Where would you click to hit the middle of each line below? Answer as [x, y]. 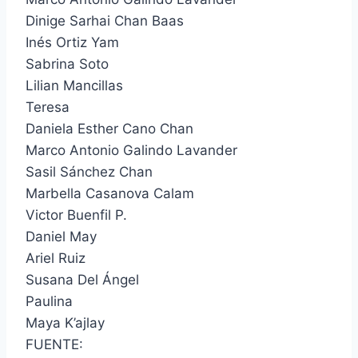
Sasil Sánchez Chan [89, 171]
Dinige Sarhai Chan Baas [105, 20]
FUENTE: [54, 344]
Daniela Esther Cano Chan [109, 128]
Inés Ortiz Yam [72, 42]
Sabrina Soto [67, 64]
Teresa [48, 107]
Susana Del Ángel [82, 279]
